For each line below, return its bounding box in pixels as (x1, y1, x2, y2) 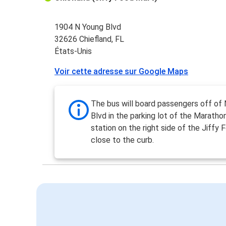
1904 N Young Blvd (54, 22, 122, 32)
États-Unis (54, 46, 92, 56)
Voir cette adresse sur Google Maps (54, 67, 189, 77)
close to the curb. (91, 135, 154, 145)
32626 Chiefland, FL (54, 34, 125, 44)
